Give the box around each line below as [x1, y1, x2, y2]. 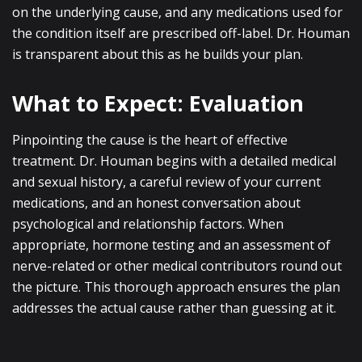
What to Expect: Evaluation [12, 88, 304, 118]
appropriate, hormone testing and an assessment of [12, 236, 330, 254]
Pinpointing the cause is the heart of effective [12, 131, 288, 149]
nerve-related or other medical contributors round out [12, 257, 342, 275]
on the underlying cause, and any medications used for [12, 3, 343, 21]
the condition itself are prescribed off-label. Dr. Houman [12, 24, 350, 42]
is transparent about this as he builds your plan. [12, 45, 303, 63]
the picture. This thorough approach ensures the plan [12, 278, 340, 296]
